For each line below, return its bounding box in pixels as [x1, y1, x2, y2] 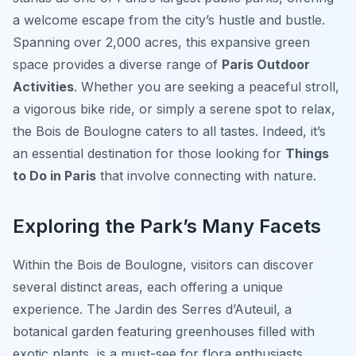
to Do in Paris [13, 168, 96, 184]
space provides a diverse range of [13, 56, 222, 73]
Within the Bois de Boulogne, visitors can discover [13, 257, 314, 273]
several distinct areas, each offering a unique [13, 279, 283, 296]
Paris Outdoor [222, 56, 310, 73]
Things [285, 145, 329, 162]
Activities [13, 79, 74, 95]
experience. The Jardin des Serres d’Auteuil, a [13, 301, 292, 318]
